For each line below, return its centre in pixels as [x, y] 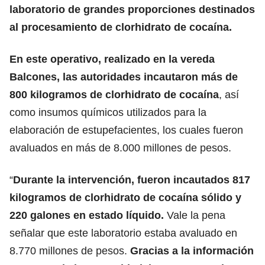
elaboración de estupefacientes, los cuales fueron [126, 130]
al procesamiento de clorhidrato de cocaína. [121, 27]
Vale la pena [195, 215]
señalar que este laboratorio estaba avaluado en [123, 233]
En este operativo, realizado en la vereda [112, 59]
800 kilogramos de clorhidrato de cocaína [114, 94]
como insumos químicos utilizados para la [108, 112]
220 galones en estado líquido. [87, 215]
